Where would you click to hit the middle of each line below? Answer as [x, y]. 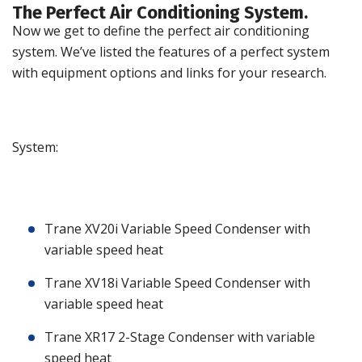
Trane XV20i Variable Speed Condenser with [177, 229]
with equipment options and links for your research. [169, 73]
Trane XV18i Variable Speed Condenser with [177, 283]
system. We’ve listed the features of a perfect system [171, 52]
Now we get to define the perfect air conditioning [161, 31]
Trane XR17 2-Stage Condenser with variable [180, 337]
